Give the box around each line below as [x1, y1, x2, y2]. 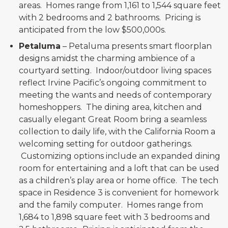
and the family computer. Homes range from [19, 200, 204, 210]
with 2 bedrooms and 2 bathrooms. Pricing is [19, 13, 201, 22]
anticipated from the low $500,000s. [19, 25, 166, 35]
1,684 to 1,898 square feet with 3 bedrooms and [19, 212, 211, 222]
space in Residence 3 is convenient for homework [19, 188, 219, 197]
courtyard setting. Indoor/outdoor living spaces [19, 66, 212, 75]
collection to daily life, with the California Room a [19, 127, 216, 136]
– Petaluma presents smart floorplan [61, 41, 212, 51]
